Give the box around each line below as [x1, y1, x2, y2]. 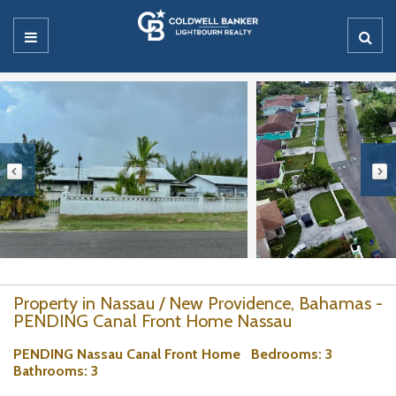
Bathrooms [13, 362, 84, 379]
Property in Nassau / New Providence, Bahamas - [13, 293, 383, 314]
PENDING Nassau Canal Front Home [13, 346, 251, 362]
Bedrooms [251, 346, 318, 362]
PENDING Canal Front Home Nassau [13, 310, 292, 331]
